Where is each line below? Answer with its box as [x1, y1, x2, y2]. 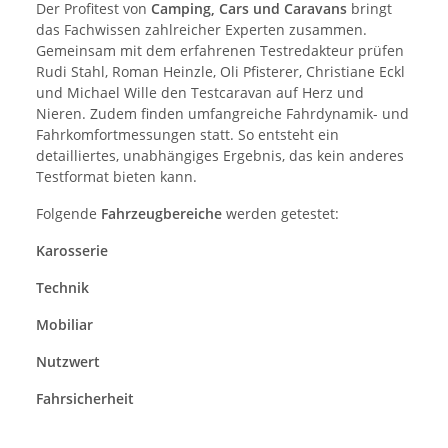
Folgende [36, 203, 101, 223]
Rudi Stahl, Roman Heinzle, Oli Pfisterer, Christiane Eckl [36, 61, 405, 81]
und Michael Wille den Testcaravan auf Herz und [36, 82, 364, 102]
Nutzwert [36, 351, 100, 371]
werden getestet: [226, 203, 339, 223]
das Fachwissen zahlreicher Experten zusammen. [36, 19, 367, 39]
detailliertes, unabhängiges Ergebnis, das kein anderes [36, 145, 404, 165]
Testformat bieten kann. [36, 166, 197, 186]
